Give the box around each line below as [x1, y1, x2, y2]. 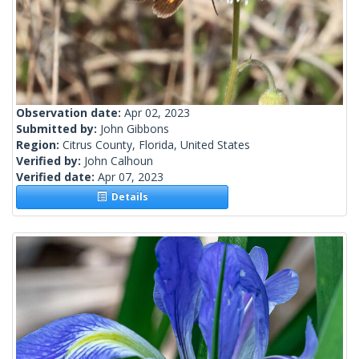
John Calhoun [84, 153, 153, 169]
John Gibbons [100, 121, 169, 137]
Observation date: [16, 105, 124, 121]
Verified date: [16, 169, 98, 185]
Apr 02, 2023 [124, 105, 190, 121]
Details [106, 190, 148, 204]
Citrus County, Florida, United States [63, 137, 250, 153]
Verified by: [16, 153, 84, 169]
